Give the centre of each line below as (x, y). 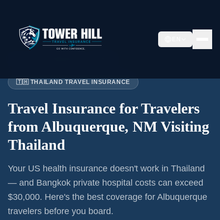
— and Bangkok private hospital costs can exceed (106, 183)
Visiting (183, 126)
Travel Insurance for (74, 108)
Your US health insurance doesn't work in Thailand (106, 168)
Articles (36, 59)
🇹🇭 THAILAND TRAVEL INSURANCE (73, 82)
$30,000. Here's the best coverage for (82, 197)
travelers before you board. (61, 211)
